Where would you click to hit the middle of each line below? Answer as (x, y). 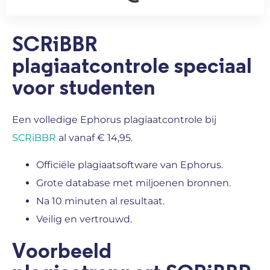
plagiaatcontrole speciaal (132, 67)
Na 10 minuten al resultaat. (100, 201)
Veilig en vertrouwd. (84, 219)
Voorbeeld (62, 251)
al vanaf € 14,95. (96, 138)
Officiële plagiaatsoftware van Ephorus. (130, 165)
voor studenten (84, 88)
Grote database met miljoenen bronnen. (133, 183)
